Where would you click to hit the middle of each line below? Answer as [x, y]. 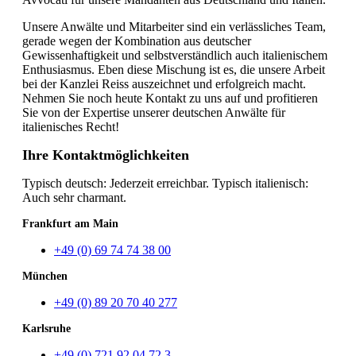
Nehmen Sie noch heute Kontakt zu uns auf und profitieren [170, 98]
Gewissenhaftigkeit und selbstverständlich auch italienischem [175, 55]
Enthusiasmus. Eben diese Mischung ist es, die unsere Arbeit [174, 69]
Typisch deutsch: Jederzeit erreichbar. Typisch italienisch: [165, 183]
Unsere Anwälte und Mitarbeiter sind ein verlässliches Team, [174, 26]
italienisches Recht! [71, 126]
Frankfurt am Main [70, 223]
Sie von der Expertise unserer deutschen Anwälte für [154, 112]
